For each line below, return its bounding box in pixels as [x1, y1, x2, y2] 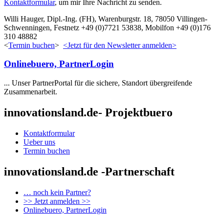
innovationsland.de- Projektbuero [4, 106, 173, 119]
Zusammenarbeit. [4, 88, 57, 96]
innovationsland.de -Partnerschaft [4, 165, 175, 178]
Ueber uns [23, 137, 55, 146]
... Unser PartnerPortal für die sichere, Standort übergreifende [4, 79, 192, 88]
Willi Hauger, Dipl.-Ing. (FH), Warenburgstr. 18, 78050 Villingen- [4, 14, 207, 23]
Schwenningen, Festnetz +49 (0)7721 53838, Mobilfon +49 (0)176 [4, 23, 211, 32]
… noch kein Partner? [23, 188, 91, 197]
